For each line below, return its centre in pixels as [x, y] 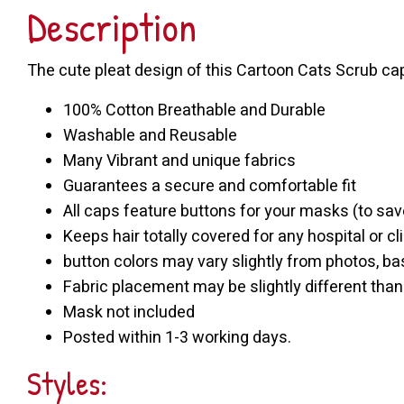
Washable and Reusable [150, 135]
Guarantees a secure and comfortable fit [210, 186]
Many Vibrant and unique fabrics [179, 161]
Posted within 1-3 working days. [177, 337]
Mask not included [129, 312]
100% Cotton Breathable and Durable [194, 110]
